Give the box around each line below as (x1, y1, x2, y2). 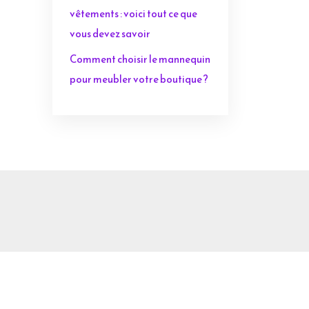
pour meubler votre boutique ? (70, 71, 208, 87)
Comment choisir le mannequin (70, 51, 210, 67)
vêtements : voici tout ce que (70, 6, 197, 21)
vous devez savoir (70, 26, 150, 41)
